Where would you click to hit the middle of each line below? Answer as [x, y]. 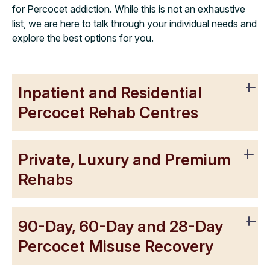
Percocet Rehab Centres [108, 112]
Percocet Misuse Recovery [116, 246]
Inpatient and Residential [110, 92]
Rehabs [46, 179]
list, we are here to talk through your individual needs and [134, 23]
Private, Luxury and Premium [124, 159]
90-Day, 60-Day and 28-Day [121, 226]
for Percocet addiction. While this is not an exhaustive [129, 9]
